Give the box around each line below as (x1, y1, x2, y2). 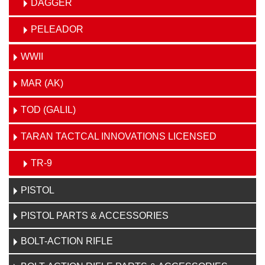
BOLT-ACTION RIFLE (21, 236, 113, 246)
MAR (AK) (21, 78, 63, 88)
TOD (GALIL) (21, 105, 76, 115)
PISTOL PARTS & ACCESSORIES (21, 211, 169, 221)
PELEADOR (31, 24, 83, 34)
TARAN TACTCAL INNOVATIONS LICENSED (21, 131, 216, 141)
